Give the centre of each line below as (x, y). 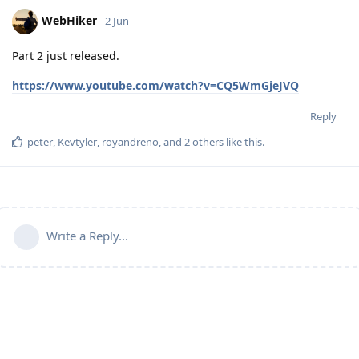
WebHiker (69, 20)
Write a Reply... (87, 235)
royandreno (130, 141)
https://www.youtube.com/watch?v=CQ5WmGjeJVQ (155, 85)
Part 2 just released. (66, 55)
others (207, 141)
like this (243, 141)
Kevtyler (77, 141)
